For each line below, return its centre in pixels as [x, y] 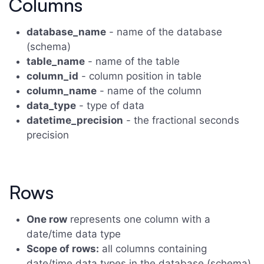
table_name [56, 62]
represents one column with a [139, 220]
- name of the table [132, 62]
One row [47, 220]
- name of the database [164, 32]
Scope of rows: [63, 249]
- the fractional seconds [181, 121]
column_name [62, 91]
